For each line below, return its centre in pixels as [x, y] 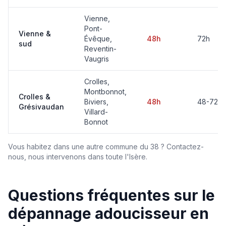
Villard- [96, 112]
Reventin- [100, 49]
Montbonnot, [105, 92]
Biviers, [96, 102]
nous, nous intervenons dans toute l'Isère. [78, 157]
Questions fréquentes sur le [111, 195]
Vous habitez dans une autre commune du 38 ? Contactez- [106, 147]
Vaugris [97, 59]
